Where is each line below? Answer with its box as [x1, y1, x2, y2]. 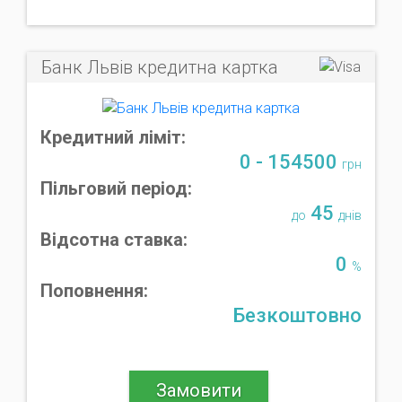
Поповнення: [40, 279, 148, 301]
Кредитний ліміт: [40, 126, 186, 148]
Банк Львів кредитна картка [41, 56, 278, 78]
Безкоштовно [232, 303, 362, 327]
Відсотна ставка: [40, 228, 188, 250]
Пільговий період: [40, 177, 192, 199]
